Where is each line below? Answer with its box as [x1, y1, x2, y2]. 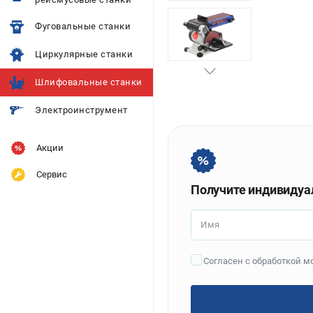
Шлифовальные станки [35, 77, 143, 87]
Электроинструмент [35, 105, 128, 115]
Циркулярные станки [35, 49, 133, 59]
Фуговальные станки [35, 21, 131, 31]
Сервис [36, 169, 67, 180]
